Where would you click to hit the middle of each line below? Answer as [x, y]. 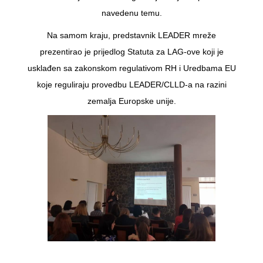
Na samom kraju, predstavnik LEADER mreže [131, 35]
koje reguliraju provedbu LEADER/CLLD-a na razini [131, 84]
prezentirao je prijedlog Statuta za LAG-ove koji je [131, 51]
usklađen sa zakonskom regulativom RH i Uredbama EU [131, 68]
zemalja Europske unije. [131, 101]
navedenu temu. [131, 13]
